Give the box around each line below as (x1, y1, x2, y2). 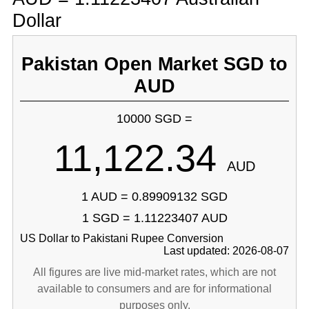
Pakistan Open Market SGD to (21, 53, 288, 74)
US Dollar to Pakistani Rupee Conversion (19, 232, 223, 244)
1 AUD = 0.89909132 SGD (81, 190, 228, 203)
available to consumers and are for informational (37, 283, 272, 295)
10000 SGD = (117, 112, 192, 126)
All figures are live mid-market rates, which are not (33, 266, 276, 278)
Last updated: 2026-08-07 (163, 245, 290, 257)
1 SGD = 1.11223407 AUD (81, 211, 228, 225)
